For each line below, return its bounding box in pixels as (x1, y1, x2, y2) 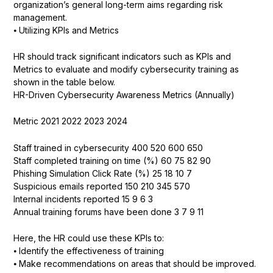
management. (13, 12, 67, 23)
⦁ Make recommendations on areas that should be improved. (13, 258, 256, 269)
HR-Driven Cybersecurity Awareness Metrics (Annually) (13, 90, 235, 101)
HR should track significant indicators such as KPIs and (13, 51, 231, 62)
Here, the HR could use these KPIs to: (13, 233, 164, 244)
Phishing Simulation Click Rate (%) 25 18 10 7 (13, 168, 192, 179)
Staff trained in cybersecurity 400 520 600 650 (13, 142, 203, 153)
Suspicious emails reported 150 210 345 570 (13, 180, 190, 191)
